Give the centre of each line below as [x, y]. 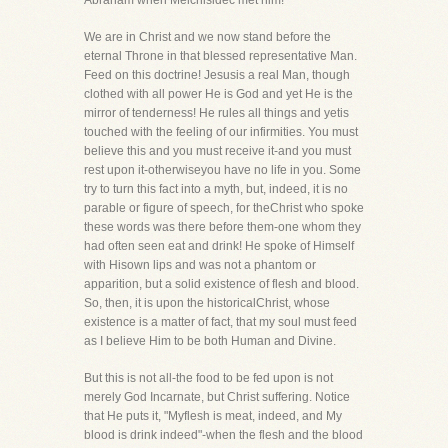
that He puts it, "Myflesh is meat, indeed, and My [213, 416]
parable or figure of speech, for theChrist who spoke [224, 208]
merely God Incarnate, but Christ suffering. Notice [217, 397]
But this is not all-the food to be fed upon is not [208, 378]
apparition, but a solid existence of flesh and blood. [221, 284]
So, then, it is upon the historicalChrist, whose [207, 303]
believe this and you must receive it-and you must [217, 151]
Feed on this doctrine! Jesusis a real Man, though [217, 75]
